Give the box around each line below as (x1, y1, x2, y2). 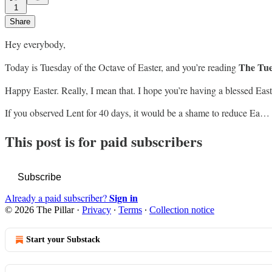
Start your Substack (26, 235, 100, 245)
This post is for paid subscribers (5, 131, 202, 152)
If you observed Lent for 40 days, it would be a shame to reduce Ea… (5, 106, 270, 119)
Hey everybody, (5, 37, 66, 50)
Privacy (82, 205, 111, 216)
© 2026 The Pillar (5, 205, 74, 216)
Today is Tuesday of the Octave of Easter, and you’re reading (5, 60, 239, 73)
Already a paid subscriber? (5, 191, 109, 205)
